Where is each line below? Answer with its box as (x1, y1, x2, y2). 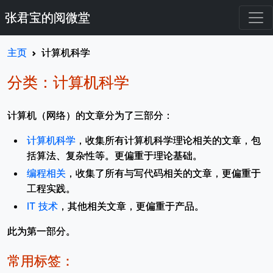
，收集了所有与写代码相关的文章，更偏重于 (66, 166, 261, 179)
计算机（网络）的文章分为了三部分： (7, 108, 173, 121)
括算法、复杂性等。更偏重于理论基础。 (27, 149, 202, 161)
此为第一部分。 (7, 224, 76, 237)
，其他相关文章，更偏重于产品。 (58, 199, 204, 212)
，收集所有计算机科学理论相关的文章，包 (76, 133, 261, 146)
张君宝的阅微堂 (5, 11, 90, 24)
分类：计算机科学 (7, 74, 129, 91)
